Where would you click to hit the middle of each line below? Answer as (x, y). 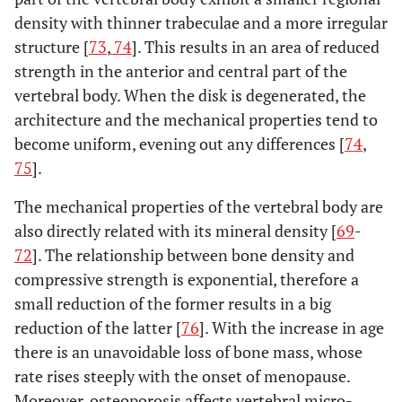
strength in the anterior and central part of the (181, 70)
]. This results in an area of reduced (256, 46)
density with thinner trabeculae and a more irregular (201, 22)
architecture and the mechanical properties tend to (196, 119)
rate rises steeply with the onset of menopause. (182, 376)
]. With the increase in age (292, 327)
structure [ (52, 46)
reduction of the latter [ (98, 327)
